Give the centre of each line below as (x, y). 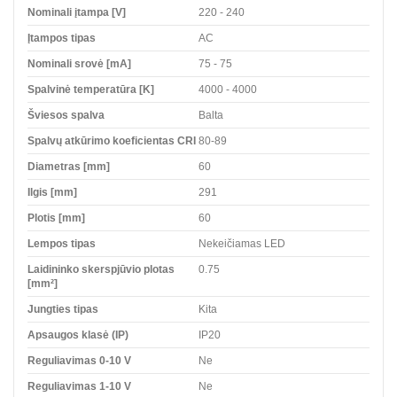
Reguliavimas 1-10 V (79, 386)
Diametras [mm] (69, 166)
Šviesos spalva (66, 115)
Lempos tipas (62, 243)
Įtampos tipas (62, 38)
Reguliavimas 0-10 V (79, 360)
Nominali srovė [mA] (79, 63)
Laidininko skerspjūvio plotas (101, 269)
